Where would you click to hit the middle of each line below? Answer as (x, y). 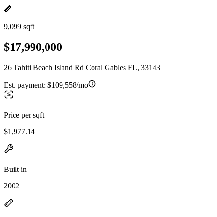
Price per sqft (24, 115)
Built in (15, 169)
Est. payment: (26, 85)
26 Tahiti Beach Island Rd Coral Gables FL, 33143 (82, 67)
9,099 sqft (19, 26)
